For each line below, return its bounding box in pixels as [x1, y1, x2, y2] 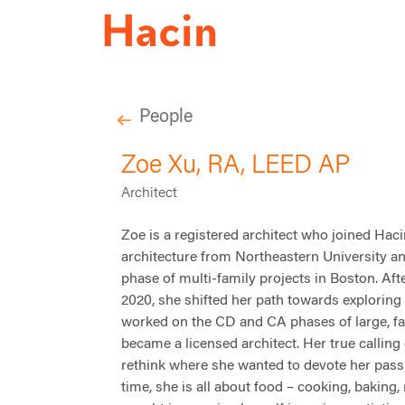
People [139, 108, 193, 127]
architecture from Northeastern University [121, 250, 388, 266]
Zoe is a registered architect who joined [121, 229, 375, 244]
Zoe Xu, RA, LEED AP [121, 154, 351, 180]
